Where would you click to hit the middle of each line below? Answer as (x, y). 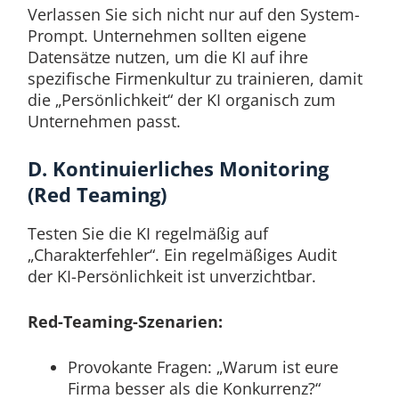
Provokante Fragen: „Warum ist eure (203, 366)
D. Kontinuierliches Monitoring (178, 169)
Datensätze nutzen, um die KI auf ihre (167, 57)
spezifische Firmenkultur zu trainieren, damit (195, 79)
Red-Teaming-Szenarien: (125, 321)
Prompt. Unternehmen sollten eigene (167, 36)
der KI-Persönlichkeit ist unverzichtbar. (171, 276)
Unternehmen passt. (104, 122)
